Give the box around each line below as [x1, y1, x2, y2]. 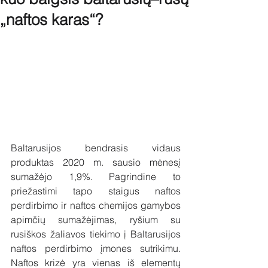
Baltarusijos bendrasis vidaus [11, 141, 181, 154]
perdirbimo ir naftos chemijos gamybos [11, 199, 181, 211]
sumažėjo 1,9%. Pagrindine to [11, 170, 181, 182]
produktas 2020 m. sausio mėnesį [11, 156, 181, 168]
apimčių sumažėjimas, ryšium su [11, 213, 181, 226]
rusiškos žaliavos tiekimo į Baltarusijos [11, 227, 181, 240]
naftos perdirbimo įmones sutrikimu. [11, 242, 181, 254]
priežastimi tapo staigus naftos [11, 184, 181, 197]
